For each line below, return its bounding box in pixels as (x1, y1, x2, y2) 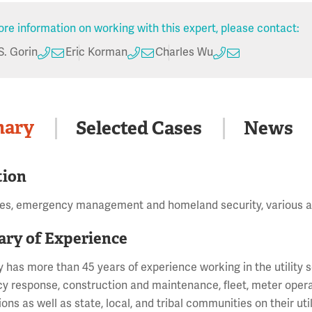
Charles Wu (155, 45, 214, 60)
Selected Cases (76, 116, 203, 140)
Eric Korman (65, 45, 128, 60)
